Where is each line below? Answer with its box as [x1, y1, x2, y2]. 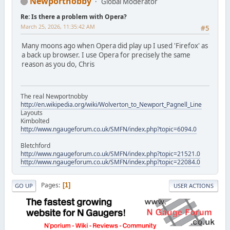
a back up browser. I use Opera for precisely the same [21, 50, 190, 60]
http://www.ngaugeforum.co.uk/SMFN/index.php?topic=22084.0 [20, 157, 200, 166]
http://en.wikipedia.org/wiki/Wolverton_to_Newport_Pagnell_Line [20, 100, 202, 109]
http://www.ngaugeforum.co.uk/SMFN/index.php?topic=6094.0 [20, 124, 197, 133]
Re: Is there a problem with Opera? [20, 12, 127, 21]
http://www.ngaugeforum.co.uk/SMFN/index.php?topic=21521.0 [20, 149, 200, 158]
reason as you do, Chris [21, 60, 94, 69]
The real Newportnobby [20, 91, 88, 101]
